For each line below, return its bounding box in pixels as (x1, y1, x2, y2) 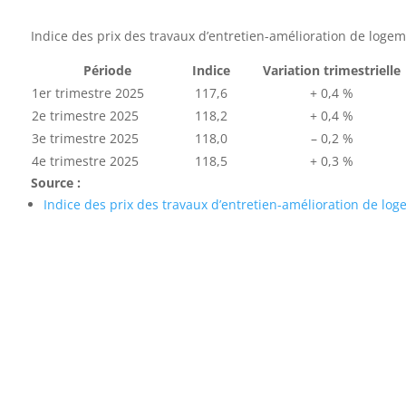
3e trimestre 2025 (32, 129, 140, 147)
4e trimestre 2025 (32, 151, 140, 169)
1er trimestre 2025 (32, 83, 145, 101)
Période (83, 61, 132, 79)
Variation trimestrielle (263, 61, 401, 79)
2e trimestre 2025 (32, 106, 140, 124)
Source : (31, 173, 82, 191)
